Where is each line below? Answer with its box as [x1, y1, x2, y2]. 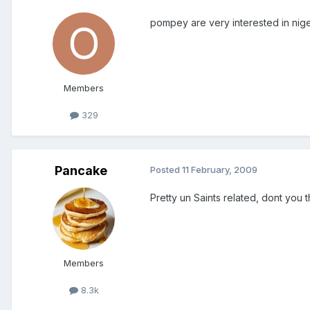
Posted [150, 164, 182, 176]
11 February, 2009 [182, 164, 257, 176]
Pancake [55, 163, 107, 179]
